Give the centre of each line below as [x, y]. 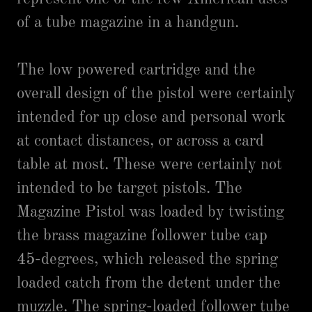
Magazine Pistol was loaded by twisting [150, 212]
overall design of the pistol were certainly [156, 94]
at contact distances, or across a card [140, 141]
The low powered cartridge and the [136, 70]
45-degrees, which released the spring [147, 259]
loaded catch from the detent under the [149, 283]
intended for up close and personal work [151, 117]
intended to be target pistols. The [130, 188]
